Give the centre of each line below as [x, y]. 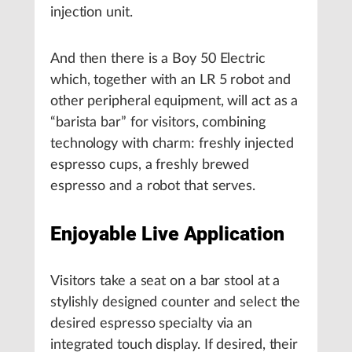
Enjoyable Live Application [167, 234]
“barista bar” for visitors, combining [158, 123]
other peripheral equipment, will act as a [174, 101]
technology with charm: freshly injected [172, 144]
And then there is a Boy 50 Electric [158, 59]
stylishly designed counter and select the [176, 302]
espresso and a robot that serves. [153, 186]
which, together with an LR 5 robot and [170, 80]
